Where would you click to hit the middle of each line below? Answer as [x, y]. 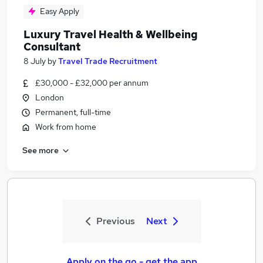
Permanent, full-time [73, 112]
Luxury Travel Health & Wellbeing [111, 34]
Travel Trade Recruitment [108, 61]
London [50, 97]
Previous [115, 221]
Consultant [52, 47]
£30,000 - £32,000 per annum [92, 83]
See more [41, 150]
